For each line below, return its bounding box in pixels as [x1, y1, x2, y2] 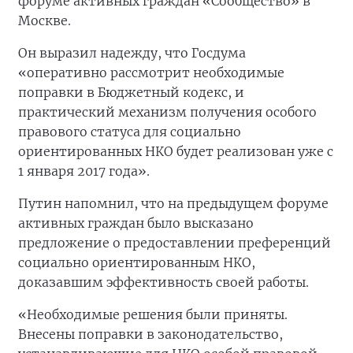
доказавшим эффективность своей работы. [18, 274, 309, 291]
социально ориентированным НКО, [18, 255, 255, 271]
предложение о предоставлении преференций [18, 235, 331, 251]
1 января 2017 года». [18, 163, 150, 180]
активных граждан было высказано [18, 215, 254, 232]
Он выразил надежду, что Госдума [18, 45, 246, 61]
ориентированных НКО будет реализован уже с [18, 143, 333, 160]
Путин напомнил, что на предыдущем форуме [18, 195, 329, 212]
